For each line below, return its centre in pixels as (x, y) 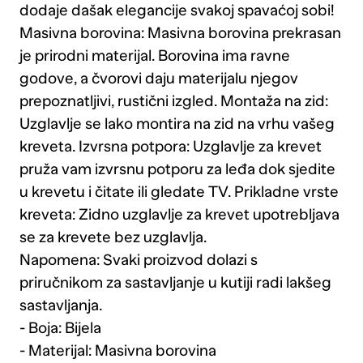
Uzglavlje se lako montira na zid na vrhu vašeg (177, 124)
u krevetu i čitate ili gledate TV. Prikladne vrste (179, 192)
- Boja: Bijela (60, 328)
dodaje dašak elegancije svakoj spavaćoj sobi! (177, 11)
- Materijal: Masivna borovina (117, 351)
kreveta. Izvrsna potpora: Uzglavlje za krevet (170, 147)
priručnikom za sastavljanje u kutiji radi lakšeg (175, 283)
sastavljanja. (60, 305)
